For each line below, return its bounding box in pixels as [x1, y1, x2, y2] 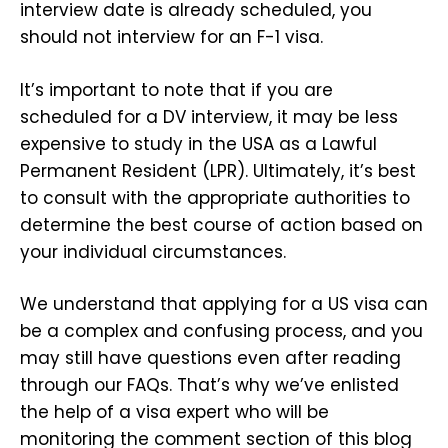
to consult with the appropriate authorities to [20, 185, 410, 210]
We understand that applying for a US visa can [20, 292, 428, 317]
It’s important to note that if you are [20, 77, 333, 102]
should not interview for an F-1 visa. [20, 25, 323, 50]
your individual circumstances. [20, 239, 286, 264]
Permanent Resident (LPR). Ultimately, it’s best [20, 158, 416, 183]
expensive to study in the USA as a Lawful [20, 131, 377, 156]
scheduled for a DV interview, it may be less [20, 104, 398, 129]
